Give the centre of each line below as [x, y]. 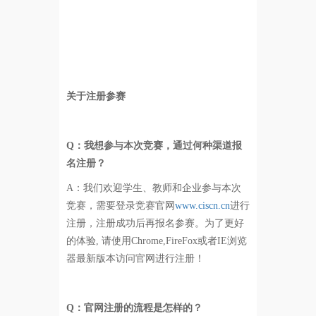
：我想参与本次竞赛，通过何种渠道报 [158, 145]
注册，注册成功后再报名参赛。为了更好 [155, 223]
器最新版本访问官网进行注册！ [135, 258]
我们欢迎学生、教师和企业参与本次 [162, 188]
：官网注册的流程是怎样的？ [138, 308]
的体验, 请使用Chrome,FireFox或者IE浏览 [156, 241]
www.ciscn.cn [202, 205]
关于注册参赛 [96, 96]
